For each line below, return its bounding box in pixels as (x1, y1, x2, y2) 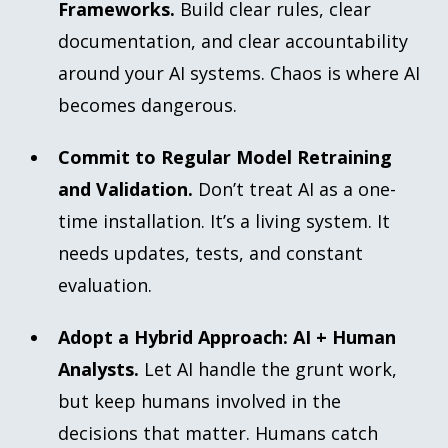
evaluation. (58, 272, 153, 297)
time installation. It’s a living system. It (58, 208, 391, 233)
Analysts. (58, 356, 145, 381)
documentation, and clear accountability (58, 28, 409, 53)
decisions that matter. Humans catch (58, 420, 379, 445)
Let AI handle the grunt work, (144, 356, 398, 381)
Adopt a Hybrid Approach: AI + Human (58, 324, 397, 349)
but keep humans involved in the (58, 388, 342, 413)
